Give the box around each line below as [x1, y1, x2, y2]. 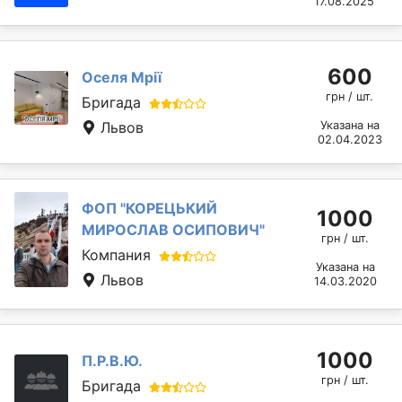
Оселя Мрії [82, 67, 162, 86]
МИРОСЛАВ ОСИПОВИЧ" [82, 220, 265, 239]
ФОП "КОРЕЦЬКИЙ [82, 198, 217, 217]
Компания [82, 245, 151, 264]
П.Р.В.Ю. [82, 351, 143, 370]
